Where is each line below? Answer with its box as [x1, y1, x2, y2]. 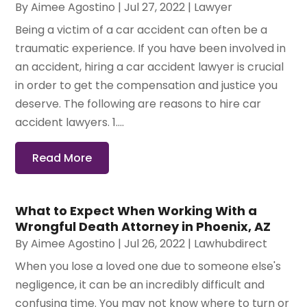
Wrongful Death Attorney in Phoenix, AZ [15, 217, 271, 235]
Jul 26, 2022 [124, 235, 186, 251]
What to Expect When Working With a [15, 201, 258, 219]
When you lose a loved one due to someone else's [15, 258, 282, 274]
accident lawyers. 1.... [15, 114, 125, 130]
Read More [32, 149, 93, 166]
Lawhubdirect [194, 235, 268, 251]
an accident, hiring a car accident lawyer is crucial [15, 58, 284, 75]
